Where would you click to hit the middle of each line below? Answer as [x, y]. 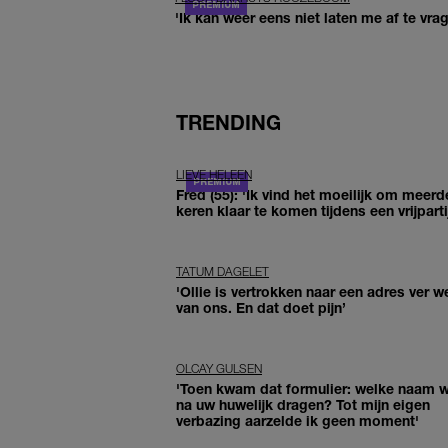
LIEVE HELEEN [214, 174]
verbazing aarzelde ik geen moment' [297, 420]
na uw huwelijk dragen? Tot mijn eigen [303, 404]
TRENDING [228, 122]
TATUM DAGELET [222, 271]
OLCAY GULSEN [219, 368]
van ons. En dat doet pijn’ [261, 307]
